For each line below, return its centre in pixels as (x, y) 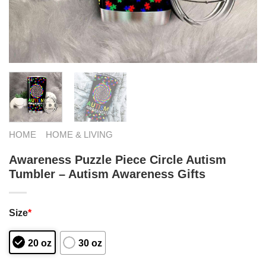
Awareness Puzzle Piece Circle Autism (118, 159)
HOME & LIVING (79, 134)
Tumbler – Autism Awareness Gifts (107, 174)
